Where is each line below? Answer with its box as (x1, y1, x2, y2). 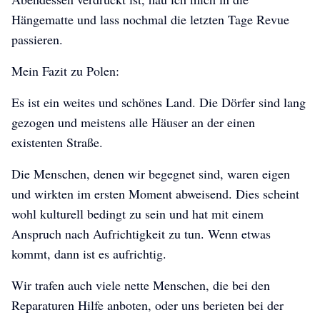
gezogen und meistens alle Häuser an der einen (11, 114, 255, 131)
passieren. (11, 31, 63, 49)
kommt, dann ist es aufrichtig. (11, 245, 166, 263)
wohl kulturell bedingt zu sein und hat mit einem (11, 205, 264, 223)
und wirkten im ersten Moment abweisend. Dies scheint (11, 185, 299, 203)
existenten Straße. (11, 134, 103, 151)
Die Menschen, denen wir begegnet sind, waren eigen (11, 165, 290, 183)
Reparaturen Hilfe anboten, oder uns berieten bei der (11, 296, 284, 314)
